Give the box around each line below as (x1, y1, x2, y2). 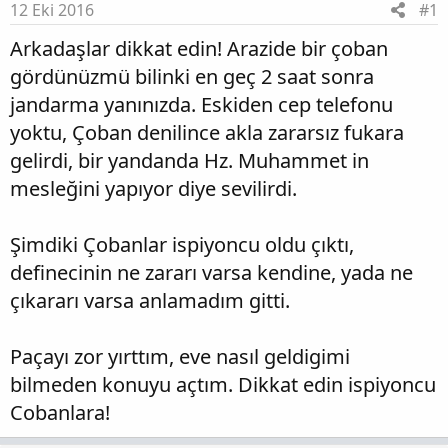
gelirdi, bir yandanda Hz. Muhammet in (10, 147, 369, 175)
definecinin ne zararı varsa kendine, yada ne (10, 259, 413, 287)
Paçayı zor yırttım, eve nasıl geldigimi (10, 343, 350, 371)
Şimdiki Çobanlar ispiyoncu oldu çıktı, (10, 231, 354, 259)
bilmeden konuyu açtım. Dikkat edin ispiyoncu (10, 371, 436, 399)
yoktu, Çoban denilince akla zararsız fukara (10, 119, 404, 147)
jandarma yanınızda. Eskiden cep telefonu (10, 91, 393, 119)
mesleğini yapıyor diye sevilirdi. (10, 175, 297, 203)
